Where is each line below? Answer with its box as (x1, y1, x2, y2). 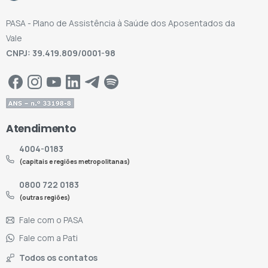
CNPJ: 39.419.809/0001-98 (6, 47, 115, 59)
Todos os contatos (19, 252, 98, 264)
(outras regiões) (19, 193, 71, 202)
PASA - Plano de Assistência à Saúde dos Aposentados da (6, 17, 235, 29)
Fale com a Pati (19, 232, 78, 244)
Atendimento (6, 121, 76, 136)
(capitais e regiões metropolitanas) (19, 157, 130, 166)
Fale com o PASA (19, 214, 83, 226)
